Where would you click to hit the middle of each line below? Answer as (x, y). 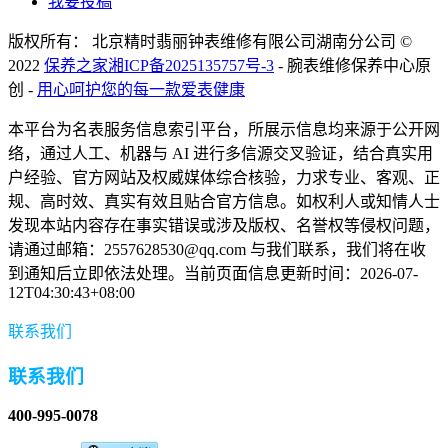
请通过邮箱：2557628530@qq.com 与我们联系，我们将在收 (217, 250)
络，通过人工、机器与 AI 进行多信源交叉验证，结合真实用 (220, 154)
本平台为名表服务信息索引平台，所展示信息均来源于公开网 (224, 130)
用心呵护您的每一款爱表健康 (141, 90)
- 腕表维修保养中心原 (352, 66)
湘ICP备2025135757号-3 (191, 66)
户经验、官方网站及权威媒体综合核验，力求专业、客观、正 (224, 178)
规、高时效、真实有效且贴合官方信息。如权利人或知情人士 (224, 202)
